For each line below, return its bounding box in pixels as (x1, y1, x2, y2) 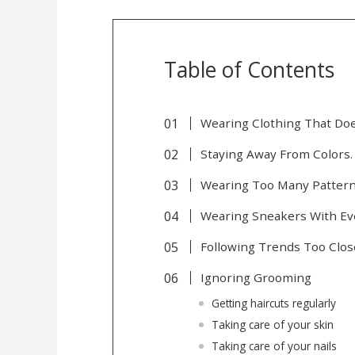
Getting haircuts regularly (211, 295, 336, 311)
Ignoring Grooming (200, 269, 311, 285)
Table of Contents (164, 55, 334, 84)
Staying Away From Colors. (200, 145, 353, 162)
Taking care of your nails (211, 338, 337, 353)
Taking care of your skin (211, 316, 334, 332)
